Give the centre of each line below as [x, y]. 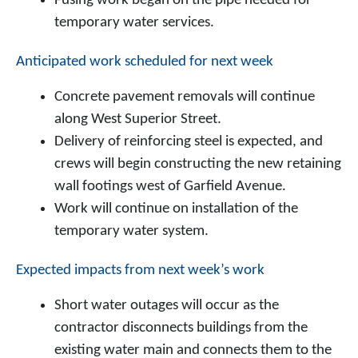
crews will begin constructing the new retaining [198, 164]
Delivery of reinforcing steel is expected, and [189, 142]
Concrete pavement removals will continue [185, 97]
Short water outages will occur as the [167, 306]
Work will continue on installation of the [176, 209]
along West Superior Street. [138, 119]
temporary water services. [134, 23]
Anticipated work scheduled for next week [145, 62]
